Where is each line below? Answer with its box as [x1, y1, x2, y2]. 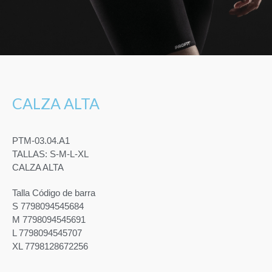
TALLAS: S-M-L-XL [12, 148, 89, 159]
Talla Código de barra [12, 187, 95, 198]
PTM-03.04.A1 [12, 135, 70, 146]
